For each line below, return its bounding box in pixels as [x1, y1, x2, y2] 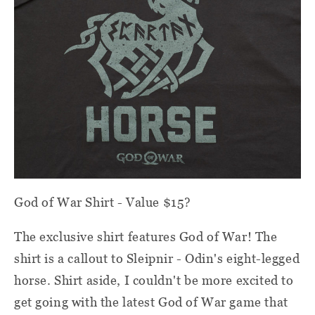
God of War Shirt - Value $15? [14, 194, 191, 210]
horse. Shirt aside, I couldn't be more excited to [14, 272, 294, 288]
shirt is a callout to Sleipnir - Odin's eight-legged [14, 250, 300, 266]
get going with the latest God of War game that [14, 294, 288, 309]
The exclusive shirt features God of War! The [14, 229, 278, 244]
